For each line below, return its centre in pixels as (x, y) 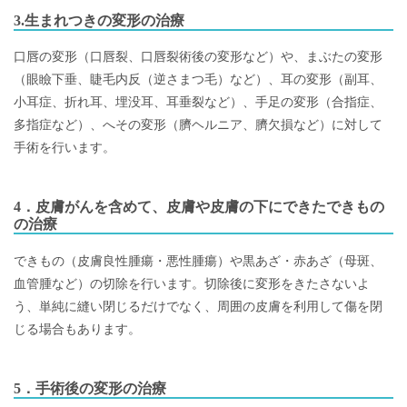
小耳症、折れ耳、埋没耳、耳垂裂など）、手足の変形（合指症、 (198, 102)
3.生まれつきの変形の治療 (99, 20)
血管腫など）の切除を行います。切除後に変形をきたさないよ (192, 283)
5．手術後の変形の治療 (90, 388)
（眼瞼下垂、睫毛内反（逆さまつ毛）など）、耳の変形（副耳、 (198, 79)
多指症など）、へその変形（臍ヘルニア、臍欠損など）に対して (198, 125)
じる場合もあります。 (77, 328)
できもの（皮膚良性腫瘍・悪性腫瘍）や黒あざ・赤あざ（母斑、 (198, 260)
